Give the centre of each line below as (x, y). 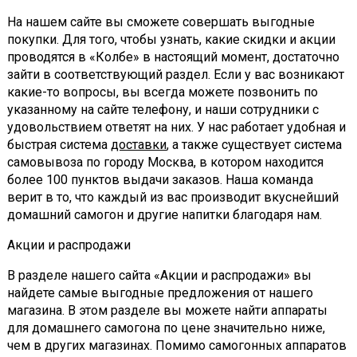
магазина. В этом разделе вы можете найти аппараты (167, 311)
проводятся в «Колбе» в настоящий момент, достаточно (173, 57)
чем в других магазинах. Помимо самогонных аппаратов (177, 346)
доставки (139, 145)
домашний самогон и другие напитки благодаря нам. (165, 215)
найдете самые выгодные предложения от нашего (160, 293)
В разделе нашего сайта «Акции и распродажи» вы (159, 276)
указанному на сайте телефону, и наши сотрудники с (163, 110)
